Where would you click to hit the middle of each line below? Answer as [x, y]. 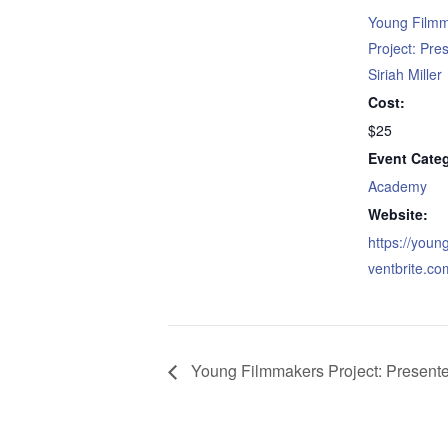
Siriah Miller [405, 73]
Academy [397, 185]
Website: [398, 213]
